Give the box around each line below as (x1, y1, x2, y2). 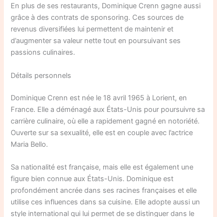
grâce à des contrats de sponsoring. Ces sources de (11, 13, 184, 22)
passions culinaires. (11, 48, 76, 57)
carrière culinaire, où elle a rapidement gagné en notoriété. (11, 116, 200, 125)
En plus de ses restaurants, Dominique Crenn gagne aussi (11, 1, 201, 11)
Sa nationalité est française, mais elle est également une (11, 162, 194, 171)
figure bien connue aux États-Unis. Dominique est (11, 174, 174, 183)
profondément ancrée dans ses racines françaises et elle (11, 186, 197, 195)
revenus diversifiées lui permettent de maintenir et (11, 25, 174, 34)
